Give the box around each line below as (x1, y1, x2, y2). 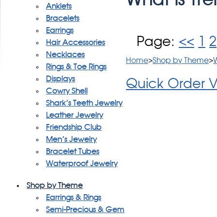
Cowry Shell (46, 87, 88, 95)
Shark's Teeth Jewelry (46, 99, 123, 107)
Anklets (46, 2, 72, 10)
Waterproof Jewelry (46, 160, 118, 168)
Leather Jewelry (46, 111, 103, 119)
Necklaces (46, 51, 85, 59)
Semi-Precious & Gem (46, 206, 124, 214)
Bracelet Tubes (46, 148, 99, 155)
